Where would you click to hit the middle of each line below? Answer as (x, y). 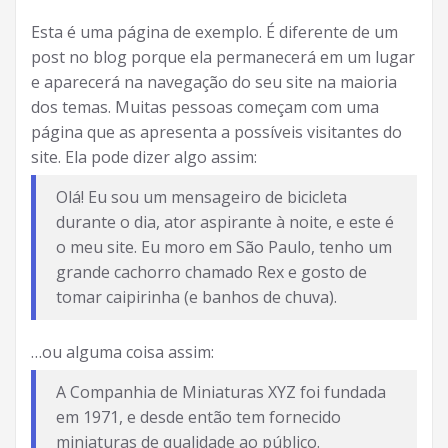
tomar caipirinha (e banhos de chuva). (196, 297)
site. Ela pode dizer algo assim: (144, 157)
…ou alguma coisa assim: (122, 352)
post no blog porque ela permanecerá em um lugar (223, 57)
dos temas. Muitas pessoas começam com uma (205, 107)
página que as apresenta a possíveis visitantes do (216, 132)
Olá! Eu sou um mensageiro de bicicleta (201, 197)
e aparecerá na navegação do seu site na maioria (214, 82)
